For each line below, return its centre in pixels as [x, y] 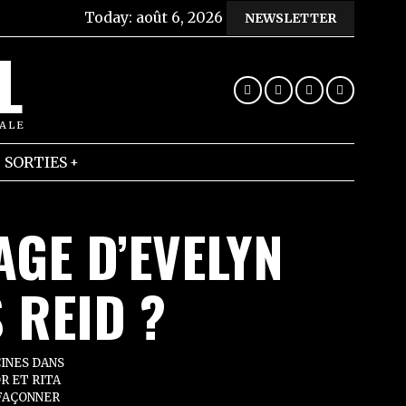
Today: [110, 17]
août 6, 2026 [179, 17]
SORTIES [36, 162]
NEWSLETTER [290, 18]
